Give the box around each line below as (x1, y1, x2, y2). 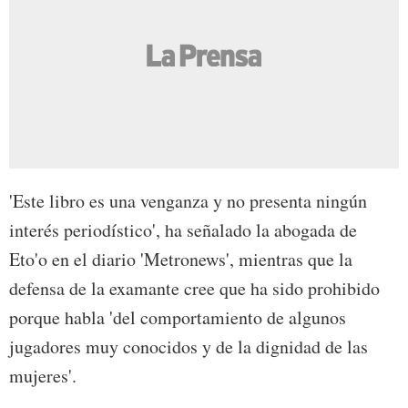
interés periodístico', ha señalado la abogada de (9, 218, 357, 243)
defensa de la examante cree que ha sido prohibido (9, 276, 380, 301)
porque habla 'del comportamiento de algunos (9, 305, 346, 331)
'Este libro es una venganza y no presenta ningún (9, 189, 367, 214)
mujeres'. (9, 363, 76, 389)
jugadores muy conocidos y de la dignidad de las (9, 334, 368, 360)
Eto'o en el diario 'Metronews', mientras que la (9, 247, 352, 272)
